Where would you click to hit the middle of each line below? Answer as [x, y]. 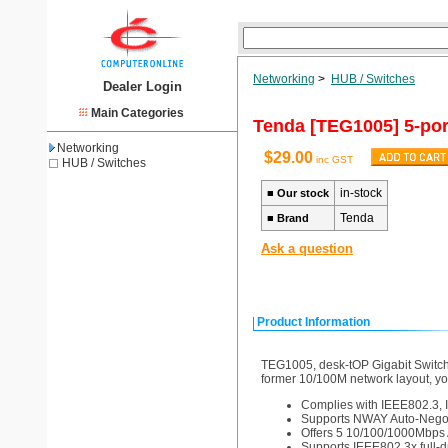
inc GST [333, 159]
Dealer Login [142, 86]
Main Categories [137, 113]
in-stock [361, 193]
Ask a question [307, 248]
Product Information [313, 322]
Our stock [303, 193]
